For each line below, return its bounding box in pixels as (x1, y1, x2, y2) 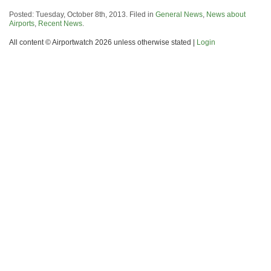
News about (206, 10, 246, 19)
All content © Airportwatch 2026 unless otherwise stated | (9, 38, 197, 47)
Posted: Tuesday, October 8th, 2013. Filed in (9, 10, 155, 19)
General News (155, 10, 203, 19)
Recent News (38, 19, 82, 28)
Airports (9, 19, 34, 28)
